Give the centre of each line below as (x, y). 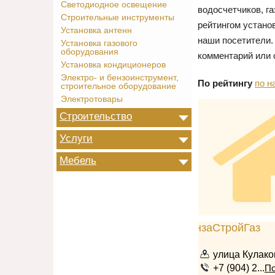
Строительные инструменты (118, 17)
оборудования (90, 52)
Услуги (76, 138)
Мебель (78, 160)
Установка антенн (96, 30)
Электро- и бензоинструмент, (120, 78)
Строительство (96, 116)
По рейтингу (225, 83)
